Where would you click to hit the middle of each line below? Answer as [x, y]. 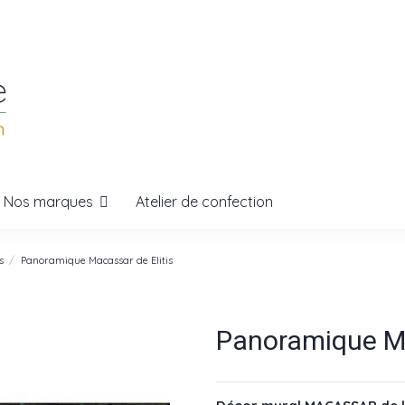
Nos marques [50, 201]
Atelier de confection [204, 202]
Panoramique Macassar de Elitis [96, 260]
